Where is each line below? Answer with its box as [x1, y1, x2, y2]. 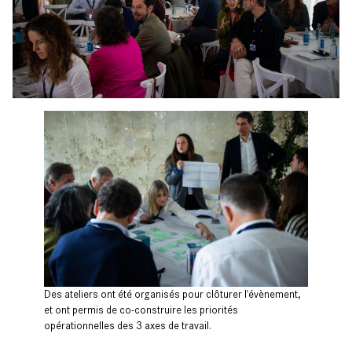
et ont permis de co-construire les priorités [44, 304, 238, 317]
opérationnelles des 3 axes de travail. [44, 320, 211, 332]
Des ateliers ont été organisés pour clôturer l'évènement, [44, 288, 301, 301]
